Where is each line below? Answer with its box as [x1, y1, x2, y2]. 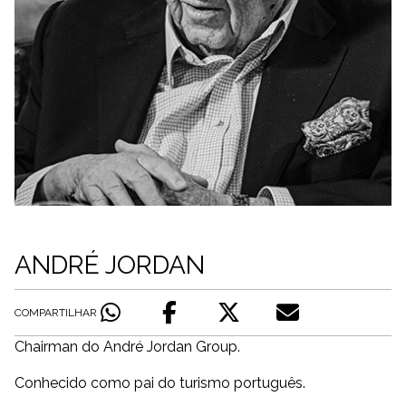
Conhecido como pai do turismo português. [14, 374, 305, 391]
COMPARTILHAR [14, 306, 97, 319]
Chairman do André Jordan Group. [14, 338, 240, 355]
